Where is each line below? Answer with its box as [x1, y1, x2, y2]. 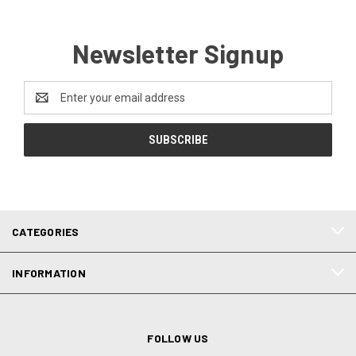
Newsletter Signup [72, 37, 284, 68]
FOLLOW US [147, 331, 209, 345]
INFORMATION [12, 265, 86, 280]
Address [24, 99, 66, 112]
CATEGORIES [12, 224, 79, 238]
